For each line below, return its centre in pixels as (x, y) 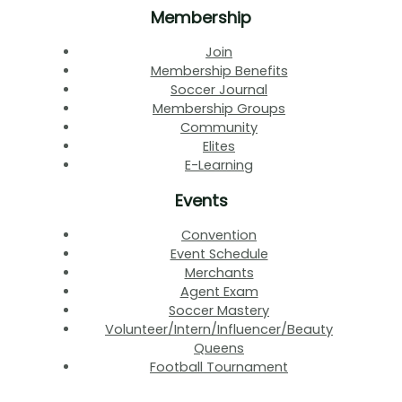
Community (219, 128)
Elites (219, 147)
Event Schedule (219, 254)
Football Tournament (219, 367)
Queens (219, 349)
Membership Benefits (219, 71)
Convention (219, 236)
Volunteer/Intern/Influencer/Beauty (219, 330)
